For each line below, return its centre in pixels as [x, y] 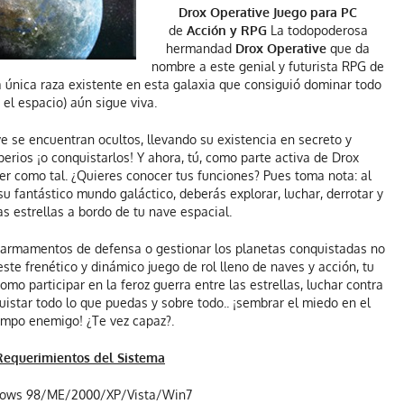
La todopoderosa [317, 30]
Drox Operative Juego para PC [268, 12]
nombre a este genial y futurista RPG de [268, 66]
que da [348, 48]
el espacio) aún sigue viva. [80, 102]
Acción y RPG [226, 30]
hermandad [201, 48]
